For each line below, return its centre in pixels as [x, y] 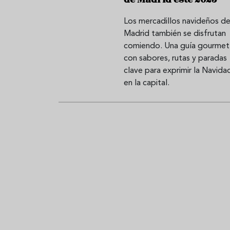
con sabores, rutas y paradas [175, 58]
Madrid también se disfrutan [175, 34]
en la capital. [146, 83]
